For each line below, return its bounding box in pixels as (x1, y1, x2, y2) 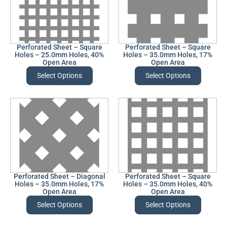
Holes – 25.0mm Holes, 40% (15, 51, 104, 59)
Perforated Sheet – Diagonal (13, 172, 105, 180)
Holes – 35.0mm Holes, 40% (123, 179, 212, 188)
